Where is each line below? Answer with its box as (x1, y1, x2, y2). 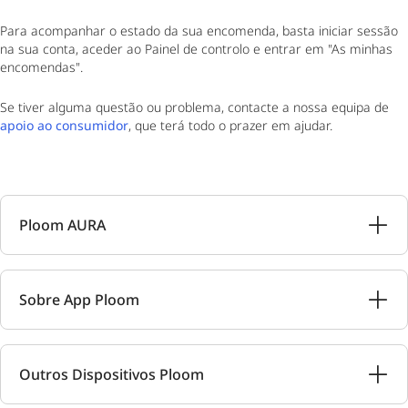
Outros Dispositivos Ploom (19, 364, 204, 384)
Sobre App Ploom (19, 290, 139, 310)
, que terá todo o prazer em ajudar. (128, 117, 334, 134)
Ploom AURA (19, 215, 106, 235)
